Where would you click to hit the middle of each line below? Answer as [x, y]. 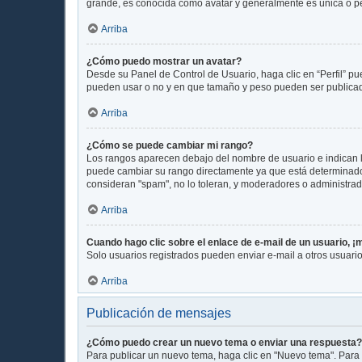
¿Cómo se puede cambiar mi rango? [170, 145]
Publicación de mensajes [159, 313]
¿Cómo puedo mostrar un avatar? [164, 61]
